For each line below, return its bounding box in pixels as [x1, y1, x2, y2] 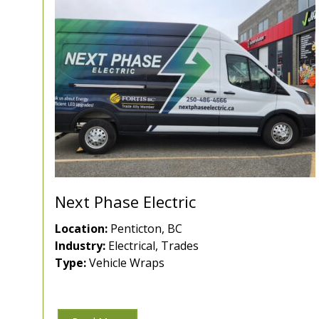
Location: [55, 221, 108, 237]
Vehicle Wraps [86, 255, 164, 271]
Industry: [55, 238, 105, 254]
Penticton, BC [108, 221, 182, 237]
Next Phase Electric [55, 191, 196, 213]
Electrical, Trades [105, 238, 199, 254]
